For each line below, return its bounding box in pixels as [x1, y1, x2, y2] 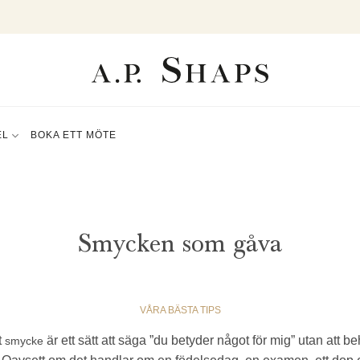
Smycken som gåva [78, 228, 282, 259]
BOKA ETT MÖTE [30, 129, 117, 141]
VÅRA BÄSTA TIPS [139, 304, 221, 316]
